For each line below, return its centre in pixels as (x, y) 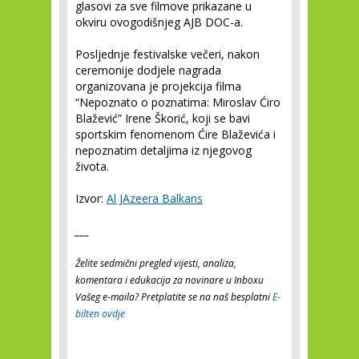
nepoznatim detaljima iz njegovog (163, 150)
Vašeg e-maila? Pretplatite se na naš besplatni (174, 297)
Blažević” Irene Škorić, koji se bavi (163, 118)
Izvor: (91, 198)
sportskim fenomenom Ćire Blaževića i (175, 134)
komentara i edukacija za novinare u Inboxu (169, 280)
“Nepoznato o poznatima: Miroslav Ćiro (178, 102)
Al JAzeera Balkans (155, 198)
